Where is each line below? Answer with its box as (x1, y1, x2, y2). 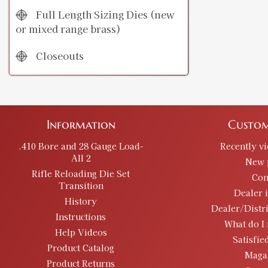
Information (46, 117, 115, 133)
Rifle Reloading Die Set (32, 167, 130, 180)
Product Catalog (47, 242, 114, 254)
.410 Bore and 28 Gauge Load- (18, 140, 144, 153)
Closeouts (33, 48, 84, 63)
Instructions (56, 211, 106, 223)
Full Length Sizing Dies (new (33, 7, 175, 22)
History (65, 195, 97, 208)
